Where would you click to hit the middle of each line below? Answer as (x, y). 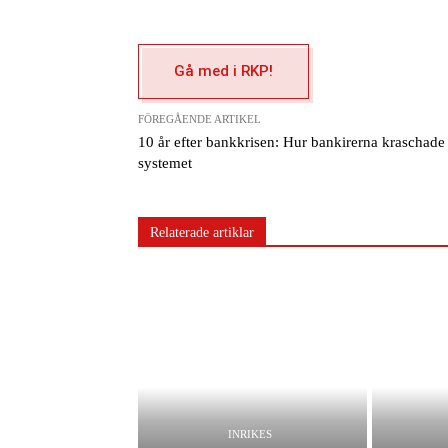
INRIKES (249, 434)
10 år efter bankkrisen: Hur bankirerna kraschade (291, 141)
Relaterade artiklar (202, 232)
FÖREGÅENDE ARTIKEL (199, 118)
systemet (165, 162)
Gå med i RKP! (223, 70)
